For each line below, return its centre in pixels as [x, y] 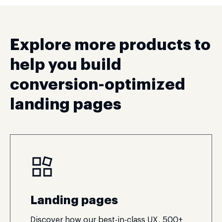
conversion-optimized [98, 85]
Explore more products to [110, 45]
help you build [66, 65]
